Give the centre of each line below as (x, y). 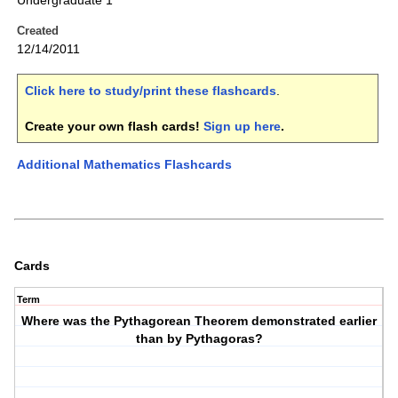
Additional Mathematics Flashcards (124, 165)
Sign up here (242, 127)
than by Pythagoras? (199, 339)
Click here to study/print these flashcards (151, 91)
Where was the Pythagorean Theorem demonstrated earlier (199, 321)
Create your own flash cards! (114, 127)
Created (38, 31)
